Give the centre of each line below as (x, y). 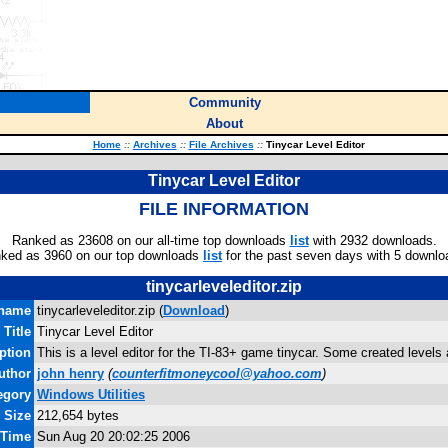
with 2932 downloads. (372, 240)
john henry (70, 373)
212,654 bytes (78, 415)
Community (224, 102)
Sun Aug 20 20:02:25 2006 (113, 436)
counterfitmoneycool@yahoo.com (217, 373)
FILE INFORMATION (224, 209)
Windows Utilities (91, 394)
